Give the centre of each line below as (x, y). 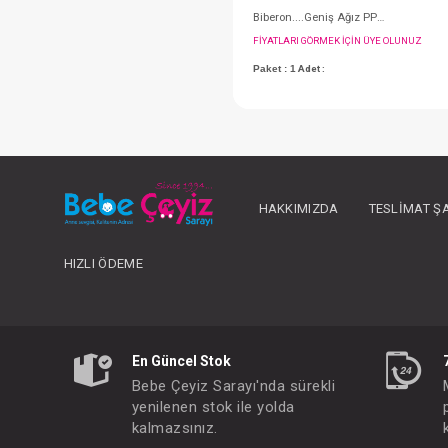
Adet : (389, 309)
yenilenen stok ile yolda (213, 407)
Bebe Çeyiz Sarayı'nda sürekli (233, 386)
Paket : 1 (343, 309)
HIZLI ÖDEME (103, 264)
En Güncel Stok (181, 361)
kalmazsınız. (174, 428)
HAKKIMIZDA (298, 209)
